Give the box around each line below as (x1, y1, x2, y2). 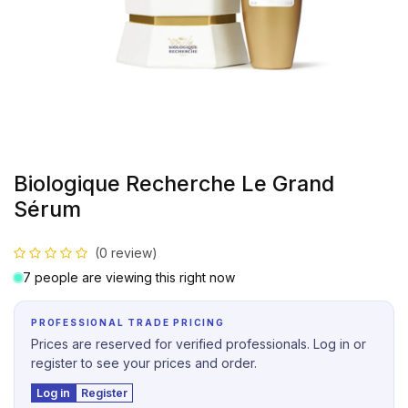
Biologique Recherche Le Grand (14, 170, 334, 197)
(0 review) (95, 245, 158, 260)
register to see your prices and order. (31, 355, 257, 371)
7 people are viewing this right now (23, 270, 235, 285)
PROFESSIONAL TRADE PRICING (31, 317, 225, 328)
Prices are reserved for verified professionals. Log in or (31, 336, 366, 352)
